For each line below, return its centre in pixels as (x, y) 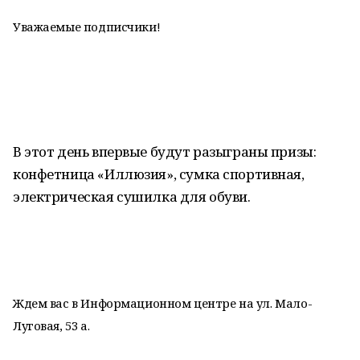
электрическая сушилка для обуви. (132, 196)
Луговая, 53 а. (51, 325)
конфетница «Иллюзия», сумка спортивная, (159, 174)
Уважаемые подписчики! (87, 27)
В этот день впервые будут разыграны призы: (165, 151)
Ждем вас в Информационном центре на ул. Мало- (163, 303)
